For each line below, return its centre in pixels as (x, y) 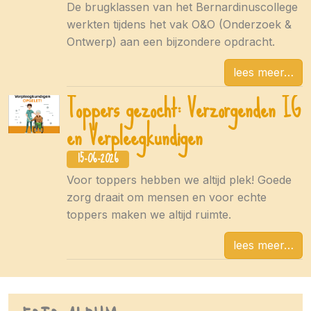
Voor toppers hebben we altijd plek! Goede (179, 180)
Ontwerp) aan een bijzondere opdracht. (171, 42)
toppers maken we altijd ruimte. (149, 215)
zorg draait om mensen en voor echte (167, 197)
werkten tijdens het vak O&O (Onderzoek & (179, 25)
